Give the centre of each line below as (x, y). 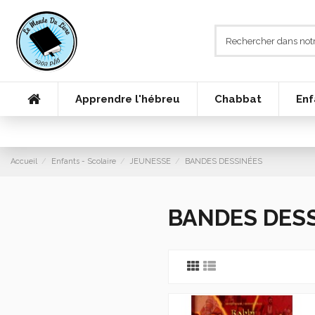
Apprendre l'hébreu (128, 99)
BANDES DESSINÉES (223, 161)
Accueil (24, 161)
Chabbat (238, 99)
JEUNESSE (150, 161)
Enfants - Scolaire (83, 161)
